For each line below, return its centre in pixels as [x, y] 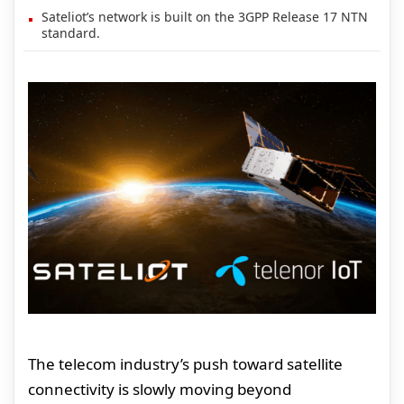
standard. [71, 32]
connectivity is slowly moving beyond [160, 390]
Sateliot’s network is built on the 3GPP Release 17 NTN [205, 16]
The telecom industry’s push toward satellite [185, 364]
